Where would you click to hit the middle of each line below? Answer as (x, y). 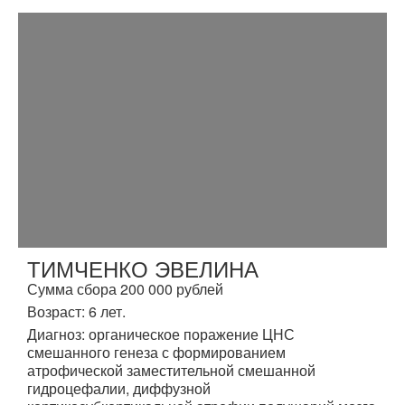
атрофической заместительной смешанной (171, 370)
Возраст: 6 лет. (76, 311)
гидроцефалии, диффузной (119, 388)
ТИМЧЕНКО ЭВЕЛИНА (143, 268)
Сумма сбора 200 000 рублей (125, 288)
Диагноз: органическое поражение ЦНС (161, 334)
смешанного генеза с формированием (156, 352)
